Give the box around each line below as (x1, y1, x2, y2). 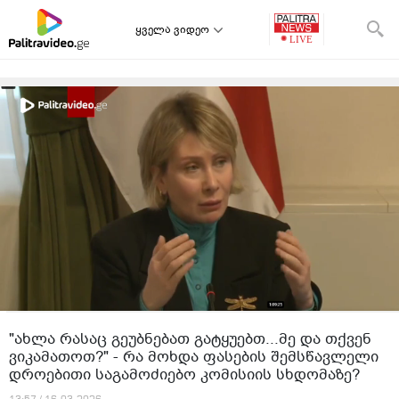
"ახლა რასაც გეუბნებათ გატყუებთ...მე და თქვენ (9, 329, 371, 349)
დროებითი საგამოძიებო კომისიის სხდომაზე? (9, 364, 360, 385)
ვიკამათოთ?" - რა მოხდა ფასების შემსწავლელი (9, 346, 379, 367)
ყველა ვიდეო (135, 22, 209, 37)
